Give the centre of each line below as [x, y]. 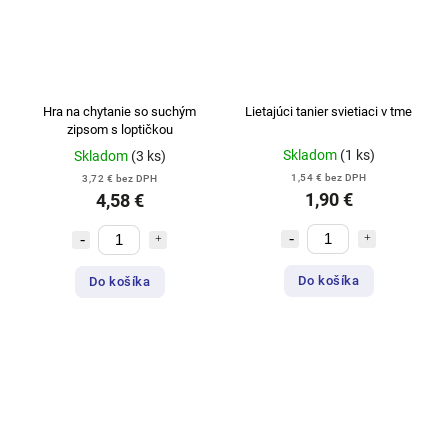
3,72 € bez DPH [119, 178]
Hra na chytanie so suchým [119, 111]
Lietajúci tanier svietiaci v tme [328, 111]
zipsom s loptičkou [119, 129]
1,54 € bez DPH [328, 177]
